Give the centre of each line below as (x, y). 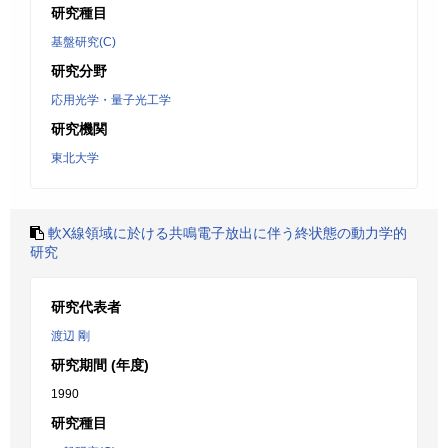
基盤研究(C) (83, 42)
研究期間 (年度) (100, 365)
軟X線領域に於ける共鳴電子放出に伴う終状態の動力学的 (227, 233)
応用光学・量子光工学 (111, 100)
